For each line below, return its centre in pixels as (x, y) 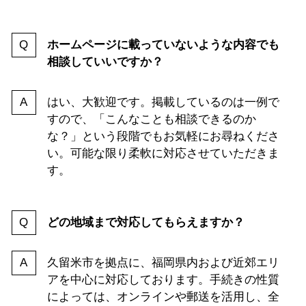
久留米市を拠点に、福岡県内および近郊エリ (163, 262)
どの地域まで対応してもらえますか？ (145, 222)
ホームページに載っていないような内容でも (163, 44)
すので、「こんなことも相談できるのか (151, 119)
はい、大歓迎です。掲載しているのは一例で (163, 102)
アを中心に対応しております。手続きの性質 (163, 279)
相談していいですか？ (105, 61)
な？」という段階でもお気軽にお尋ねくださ (163, 136)
